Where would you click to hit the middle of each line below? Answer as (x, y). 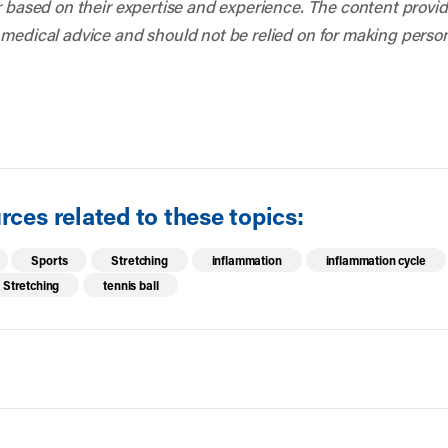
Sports (49, 260)
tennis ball (131, 285)
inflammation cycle (375, 260)
